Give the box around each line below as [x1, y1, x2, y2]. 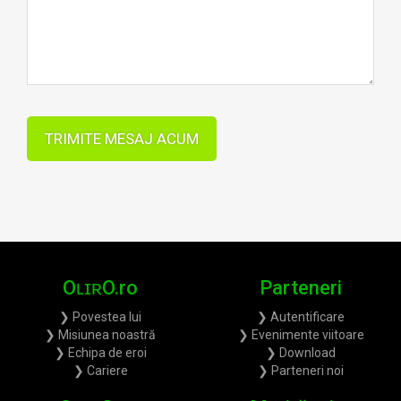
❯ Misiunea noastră [45, 328, 156, 343]
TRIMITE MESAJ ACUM [45, 130, 199, 149]
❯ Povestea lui [59, 310, 141, 325]
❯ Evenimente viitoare [237, 328, 364, 343]
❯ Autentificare [257, 310, 345, 325]
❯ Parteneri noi [258, 363, 344, 379]
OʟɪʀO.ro [63, 277, 138, 300]
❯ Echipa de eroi [54, 346, 147, 361]
